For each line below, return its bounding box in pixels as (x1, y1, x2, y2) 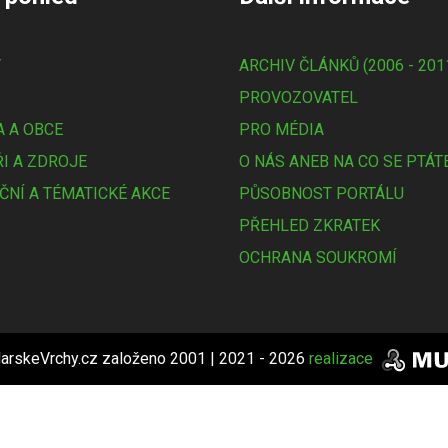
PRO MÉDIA (239, 119, 324, 139)
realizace (309, 348, 377, 368)
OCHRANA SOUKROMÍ (239, 247, 397, 267)
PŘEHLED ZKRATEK (239, 215, 380, 235)
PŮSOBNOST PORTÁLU (239, 183, 404, 203)
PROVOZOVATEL (239, 87, 358, 107)
